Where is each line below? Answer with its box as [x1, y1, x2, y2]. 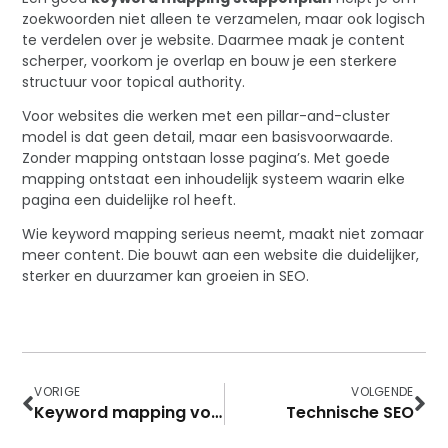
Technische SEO [285, 401, 414, 425]
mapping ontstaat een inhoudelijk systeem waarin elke [22, 168, 406, 189]
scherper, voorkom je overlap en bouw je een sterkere [22, 50, 398, 71]
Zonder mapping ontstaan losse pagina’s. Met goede [22, 147, 391, 168]
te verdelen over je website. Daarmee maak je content [22, 29, 406, 50]
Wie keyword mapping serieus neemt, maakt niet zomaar [22, 223, 425, 244]
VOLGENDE [351, 383, 414, 401]
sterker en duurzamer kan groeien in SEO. [22, 265, 310, 286]
